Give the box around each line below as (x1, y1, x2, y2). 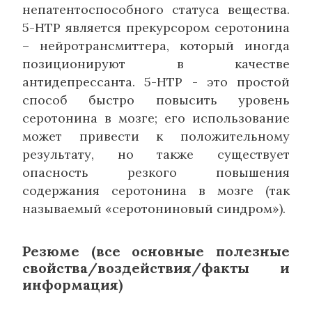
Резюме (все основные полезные (22, 242, 290, 260)
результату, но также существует (22, 146, 290, 162)
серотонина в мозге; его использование (22, 109, 290, 126)
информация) (22, 275, 123, 293)
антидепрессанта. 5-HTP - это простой (22, 73, 290, 90)
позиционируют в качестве (22, 55, 290, 72)
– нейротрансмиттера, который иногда (22, 37, 290, 54)
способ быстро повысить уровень (22, 91, 290, 108)
